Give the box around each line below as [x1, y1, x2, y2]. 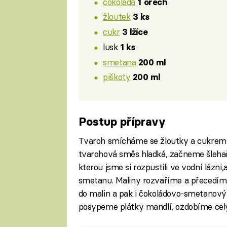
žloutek [103, 11, 131, 22]
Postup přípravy [78, 115, 166, 129]
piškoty [103, 71, 131, 83]
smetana [103, 56, 136, 67]
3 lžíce [122, 27, 148, 37]
